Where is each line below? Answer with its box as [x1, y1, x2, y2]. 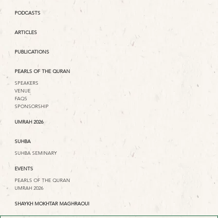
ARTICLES [15, 29, 37, 36]
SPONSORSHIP [15, 103, 49, 110]
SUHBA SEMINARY [15, 150, 57, 157]
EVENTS [15, 165, 33, 172]
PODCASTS [15, 10, 40, 17]
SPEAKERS [15, 80, 38, 87]
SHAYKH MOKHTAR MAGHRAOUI [15, 200, 90, 207]
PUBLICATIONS [15, 49, 49, 55]
